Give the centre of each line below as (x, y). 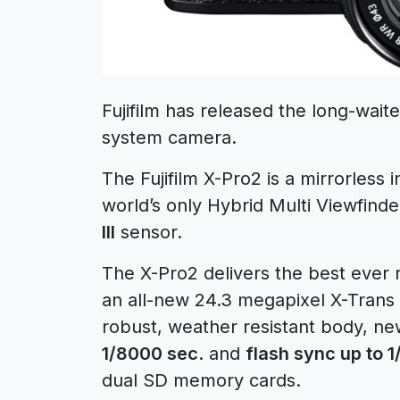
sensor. (149, 232)
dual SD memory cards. (201, 380)
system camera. (169, 137)
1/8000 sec (150, 353)
